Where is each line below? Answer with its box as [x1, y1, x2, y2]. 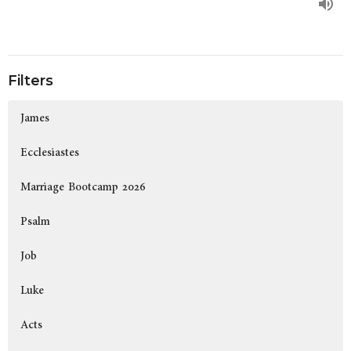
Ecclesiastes [20, 143, 79, 161]
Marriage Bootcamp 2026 [20, 177, 146, 196]
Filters [8, 72, 53, 90]
